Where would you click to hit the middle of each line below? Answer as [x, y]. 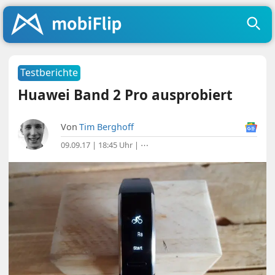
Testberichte [49, 72]
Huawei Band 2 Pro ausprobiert [126, 95]
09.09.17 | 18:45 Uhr [97, 145]
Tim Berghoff [107, 127]
